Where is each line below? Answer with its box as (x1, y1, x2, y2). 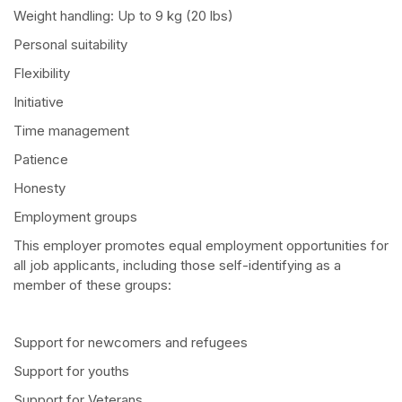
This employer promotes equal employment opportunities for (13, 237, 389, 255)
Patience (13, 151, 68, 169)
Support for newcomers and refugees (13, 334, 248, 352)
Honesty (13, 179, 66, 197)
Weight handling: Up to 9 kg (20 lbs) (13, 7, 233, 25)
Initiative (13, 93, 64, 111)
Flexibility (13, 65, 70, 83)
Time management (13, 122, 129, 140)
